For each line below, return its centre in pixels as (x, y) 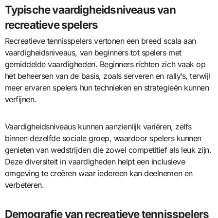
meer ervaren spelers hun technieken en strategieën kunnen (107, 88)
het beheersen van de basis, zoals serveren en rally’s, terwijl (107, 76)
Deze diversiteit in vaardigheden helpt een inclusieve (95, 162)
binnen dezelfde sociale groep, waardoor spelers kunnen (103, 138)
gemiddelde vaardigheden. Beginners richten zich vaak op (105, 64)
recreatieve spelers (51, 24)
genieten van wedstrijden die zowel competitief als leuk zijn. (108, 150)
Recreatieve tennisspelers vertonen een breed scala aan (100, 41)
